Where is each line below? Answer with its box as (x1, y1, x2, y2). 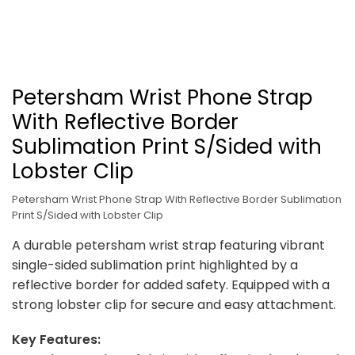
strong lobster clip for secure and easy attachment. (12, 296, 336, 314)
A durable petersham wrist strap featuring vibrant (12, 236, 325, 254)
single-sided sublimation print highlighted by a (12, 256, 298, 274)
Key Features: (12, 330, 101, 349)
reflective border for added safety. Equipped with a (12, 276, 330, 294)
